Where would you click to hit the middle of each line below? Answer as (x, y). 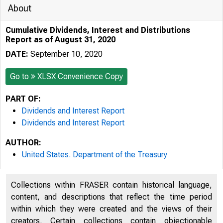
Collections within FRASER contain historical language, (111, 185)
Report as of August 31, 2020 (60, 40)
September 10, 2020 (65, 54)
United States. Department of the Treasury (94, 155)
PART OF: (23, 99)
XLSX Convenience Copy (80, 76)
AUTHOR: (23, 143)
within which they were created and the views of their (111, 209)
